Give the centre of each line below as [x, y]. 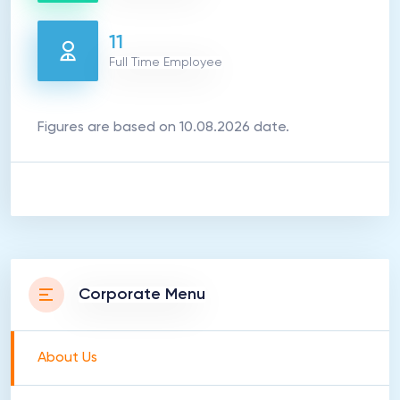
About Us [67, 358]
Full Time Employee [166, 62]
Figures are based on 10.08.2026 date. [163, 128]
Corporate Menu [142, 295]
